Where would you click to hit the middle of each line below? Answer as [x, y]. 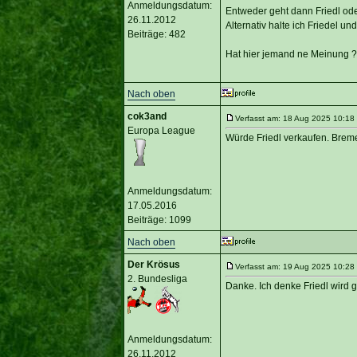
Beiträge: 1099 [159, 220]
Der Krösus [153, 264]
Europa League [161, 130]
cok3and [147, 116]
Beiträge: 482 [156, 34]
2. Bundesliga [157, 279]
